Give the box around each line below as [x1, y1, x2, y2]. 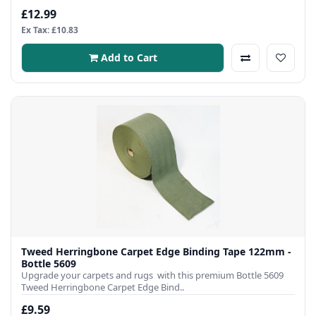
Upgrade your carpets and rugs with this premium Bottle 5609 [21, 268, 284, 281]
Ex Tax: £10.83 [21, 23, 78, 36]
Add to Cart [100, 50, 157, 64]
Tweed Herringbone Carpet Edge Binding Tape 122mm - [21, 244, 291, 258]
